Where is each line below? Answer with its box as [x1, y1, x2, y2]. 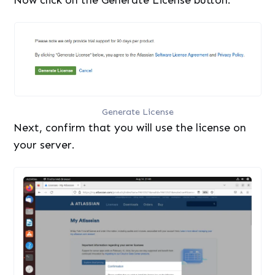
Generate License [101, 106, 174, 118]
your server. [14, 138, 76, 152]
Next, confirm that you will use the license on [14, 121, 247, 135]
